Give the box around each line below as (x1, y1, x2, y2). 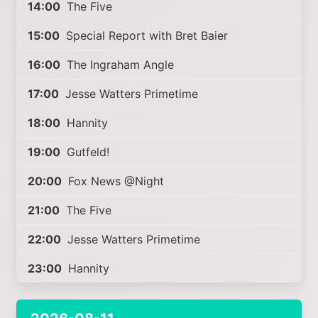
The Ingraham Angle (63, 57, 175, 72)
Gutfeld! (63, 145, 110, 159)
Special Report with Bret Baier (62, 28, 229, 43)
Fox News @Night (65, 174, 165, 188)
